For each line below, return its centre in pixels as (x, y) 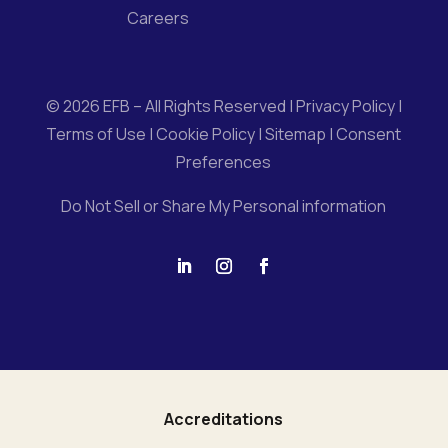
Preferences (224, 161)
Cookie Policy (204, 133)
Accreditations (224, 418)
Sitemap (296, 133)
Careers (157, 17)
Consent (369, 133)
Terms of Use (96, 133)
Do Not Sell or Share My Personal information (224, 205)
